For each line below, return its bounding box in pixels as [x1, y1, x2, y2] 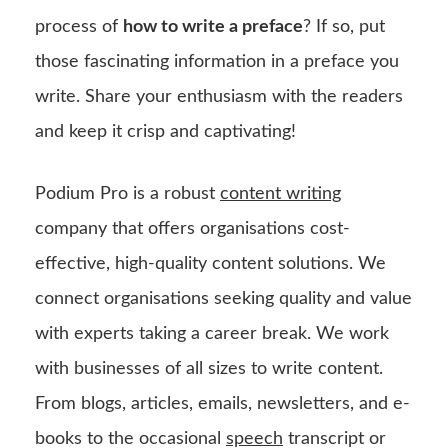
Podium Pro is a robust [35, 184, 220, 203]
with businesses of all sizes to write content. [35, 359, 383, 378]
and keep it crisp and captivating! [35, 122, 296, 141]
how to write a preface [123, 17, 303, 36]
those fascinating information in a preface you [35, 52, 399, 71]
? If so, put [303, 17, 385, 36]
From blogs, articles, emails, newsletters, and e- [35, 394, 410, 413]
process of [35, 17, 123, 36]
